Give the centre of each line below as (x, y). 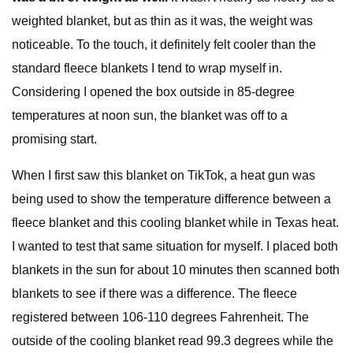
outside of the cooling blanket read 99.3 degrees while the (173, 341)
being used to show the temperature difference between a (171, 199)
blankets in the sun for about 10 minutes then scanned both (176, 270)
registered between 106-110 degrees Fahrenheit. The (160, 317)
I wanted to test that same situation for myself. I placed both (175, 246)
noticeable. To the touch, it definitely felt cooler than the (164, 45)
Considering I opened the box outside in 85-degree (153, 92)
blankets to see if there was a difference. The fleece (154, 294)
